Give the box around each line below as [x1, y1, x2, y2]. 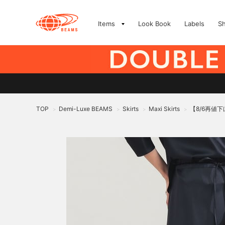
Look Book [138, 20, 171, 28]
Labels [184, 20, 204, 28]
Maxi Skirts [149, 105, 180, 113]
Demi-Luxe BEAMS [59, 105, 113, 113]
